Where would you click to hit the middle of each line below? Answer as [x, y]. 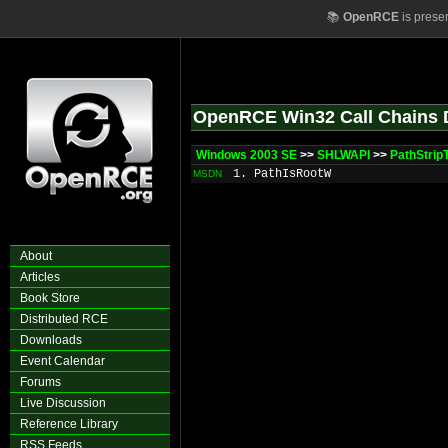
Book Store [50, 298]
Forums [40, 382]
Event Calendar [62, 361]
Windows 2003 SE [246, 155]
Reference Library [69, 424]
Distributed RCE [64, 319]
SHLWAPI [343, 155]
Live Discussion [63, 403]
